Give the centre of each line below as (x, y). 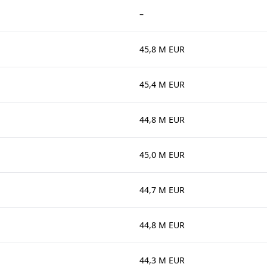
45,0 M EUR (162, 155)
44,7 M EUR (162, 190)
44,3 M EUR (162, 260)
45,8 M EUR (162, 49)
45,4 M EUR (162, 84)
